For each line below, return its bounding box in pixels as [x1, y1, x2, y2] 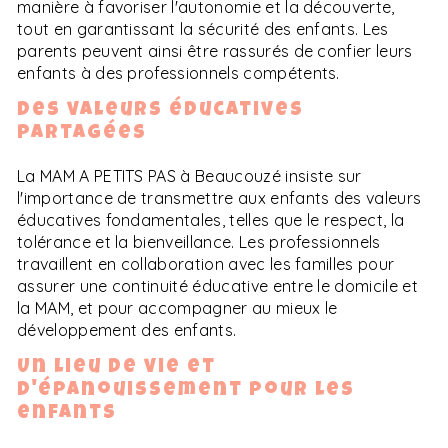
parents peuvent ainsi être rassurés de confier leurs [17, 40, 413, 61]
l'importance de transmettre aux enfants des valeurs [17, 187, 422, 208]
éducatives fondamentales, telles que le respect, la [17, 209, 405, 230]
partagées [17, 123, 147, 144]
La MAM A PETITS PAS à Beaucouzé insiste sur [17, 165, 362, 186]
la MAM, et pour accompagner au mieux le [17, 297, 338, 318]
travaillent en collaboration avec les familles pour [17, 253, 395, 274]
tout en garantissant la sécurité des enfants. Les [17, 18, 389, 39]
